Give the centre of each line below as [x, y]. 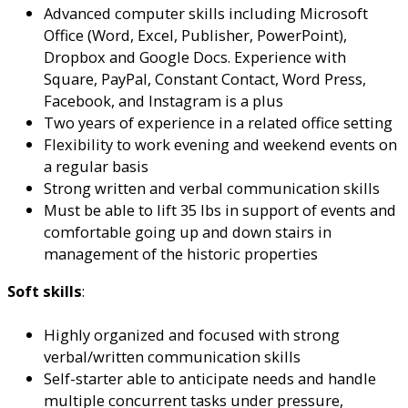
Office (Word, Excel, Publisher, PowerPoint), [195, 36]
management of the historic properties [181, 254]
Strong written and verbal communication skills [212, 189]
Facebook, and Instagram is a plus [163, 101]
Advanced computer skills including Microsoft [206, 14]
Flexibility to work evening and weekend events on [220, 145]
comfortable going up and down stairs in [188, 232]
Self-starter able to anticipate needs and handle [210, 379]
